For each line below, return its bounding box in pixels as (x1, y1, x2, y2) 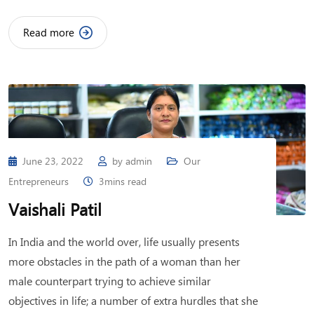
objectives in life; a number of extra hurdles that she (8, 293, 258, 308)
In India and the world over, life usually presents (8, 234, 240, 250)
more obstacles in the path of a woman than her (8, 254, 240, 269)
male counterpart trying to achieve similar (8, 273, 211, 289)
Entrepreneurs (8, 175, 69, 189)
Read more (23, 25, 74, 40)
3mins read (99, 175, 146, 189)
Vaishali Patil (8, 198, 102, 221)
